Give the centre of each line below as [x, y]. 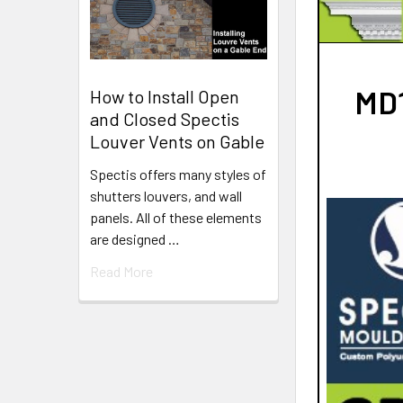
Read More [121, 272]
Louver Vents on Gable [177, 142]
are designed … [135, 239]
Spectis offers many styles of [178, 175]
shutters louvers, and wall [166, 196]
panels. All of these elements [176, 218]
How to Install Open [165, 97]
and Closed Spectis [165, 119]
